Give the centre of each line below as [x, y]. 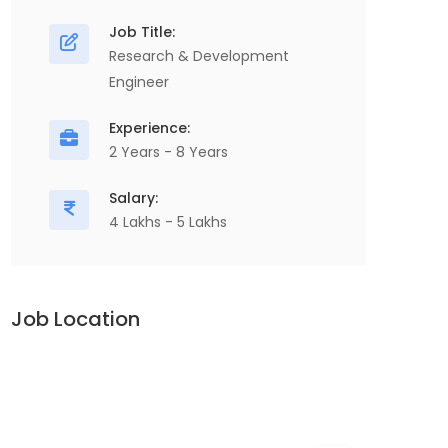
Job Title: [142, 32]
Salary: [133, 198]
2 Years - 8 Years [168, 152]
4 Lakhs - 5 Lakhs [168, 222]
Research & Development [199, 56]
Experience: [149, 128]
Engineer [139, 82]
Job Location [75, 319]
